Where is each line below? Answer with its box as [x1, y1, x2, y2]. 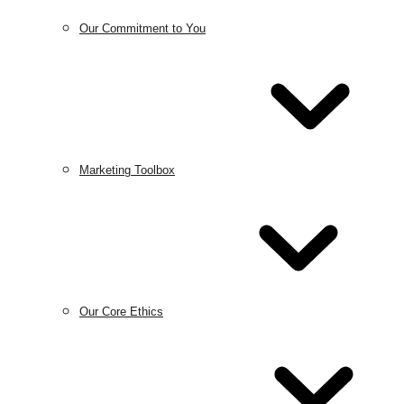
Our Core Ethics [79, 305, 163, 318]
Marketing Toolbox [79, 163, 175, 177]
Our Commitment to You [79, 22, 206, 35]
